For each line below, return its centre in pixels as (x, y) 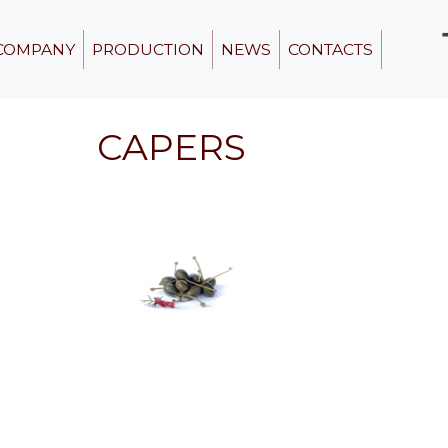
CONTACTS (331, 49)
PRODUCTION (148, 49)
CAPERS (172, 147)
